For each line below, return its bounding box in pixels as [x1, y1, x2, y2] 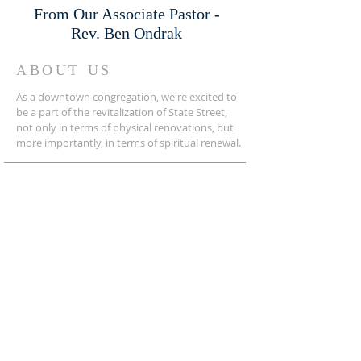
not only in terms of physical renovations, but [16, 120, 234, 135]
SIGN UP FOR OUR [64, 342, 194, 355]
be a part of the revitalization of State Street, [16, 105, 227, 119]
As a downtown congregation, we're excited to [16, 89, 237, 104]
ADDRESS [16, 174, 103, 190]
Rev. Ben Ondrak [71, 24, 182, 42]
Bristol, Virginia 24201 [16, 243, 127, 257]
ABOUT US [16, 62, 112, 78]
